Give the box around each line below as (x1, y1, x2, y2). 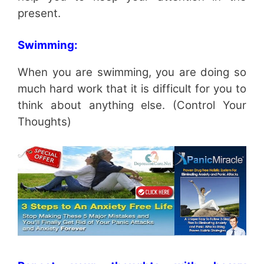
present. (18, 6, 61, 20)
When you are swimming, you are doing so (18, 65, 246, 79)
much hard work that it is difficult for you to (18, 81, 246, 95)
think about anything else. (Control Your (18, 98, 246, 112)
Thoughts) (18, 114, 71, 128)
